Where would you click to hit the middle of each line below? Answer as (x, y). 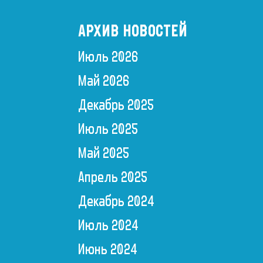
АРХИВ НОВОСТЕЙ (132, 32)
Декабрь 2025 (116, 105)
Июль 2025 (108, 129)
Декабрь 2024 (116, 202)
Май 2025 (104, 154)
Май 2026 (104, 81)
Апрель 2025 (113, 178)
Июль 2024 (108, 226)
